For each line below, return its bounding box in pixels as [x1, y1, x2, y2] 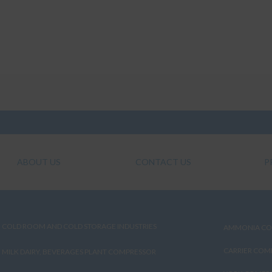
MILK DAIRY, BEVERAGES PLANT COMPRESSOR [2, 246, 156, 256]
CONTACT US [135, 157, 191, 168]
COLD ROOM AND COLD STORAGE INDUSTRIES [2, 221, 157, 231]
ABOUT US [16, 157, 61, 168]
